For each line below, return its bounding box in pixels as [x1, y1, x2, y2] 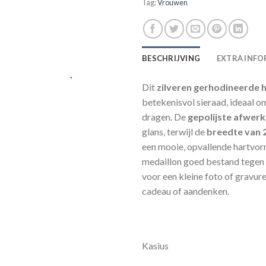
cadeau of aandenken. [142, 185, 229, 197]
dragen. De [142, 111, 188, 123]
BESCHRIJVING [142, 53, 201, 64]
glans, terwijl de [142, 126, 207, 138]
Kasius [142, 239, 169, 251]
